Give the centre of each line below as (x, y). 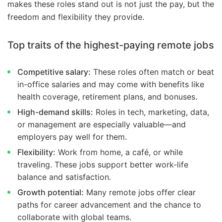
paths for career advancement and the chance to (109, 205)
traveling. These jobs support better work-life (103, 165)
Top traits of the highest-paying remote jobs (111, 45)
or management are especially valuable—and (102, 124)
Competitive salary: (54, 72)
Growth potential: (51, 192)
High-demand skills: (55, 112)
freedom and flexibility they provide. (76, 17)
